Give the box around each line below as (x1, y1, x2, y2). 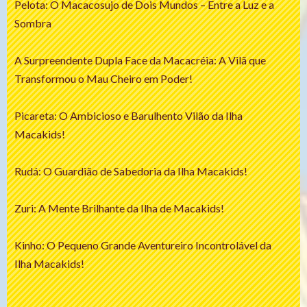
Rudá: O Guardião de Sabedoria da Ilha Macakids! (14, 164, 247, 177)
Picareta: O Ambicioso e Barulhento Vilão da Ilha (14, 108, 243, 122)
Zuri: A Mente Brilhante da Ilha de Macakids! (14, 201, 224, 214)
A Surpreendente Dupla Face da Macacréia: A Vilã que (14, 53, 266, 66)
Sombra (14, 16, 51, 29)
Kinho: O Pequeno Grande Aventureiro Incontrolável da (14, 238, 271, 251)
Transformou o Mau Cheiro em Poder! (14, 71, 193, 85)
